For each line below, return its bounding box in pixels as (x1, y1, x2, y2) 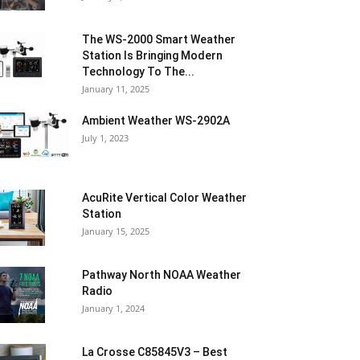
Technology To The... (82, 65, 194, 78)
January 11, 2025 (82, 83, 149, 95)
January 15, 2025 (82, 225, 149, 237)
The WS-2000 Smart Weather (82, 33, 235, 46)
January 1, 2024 (82, 302, 145, 314)
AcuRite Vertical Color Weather (82, 191, 247, 204)
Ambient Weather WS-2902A (82, 114, 230, 127)
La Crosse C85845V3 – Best (82, 346, 227, 358)
